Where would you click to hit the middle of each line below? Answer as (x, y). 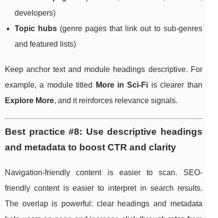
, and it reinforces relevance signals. (116, 101)
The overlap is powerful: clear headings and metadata (104, 204)
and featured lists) (45, 44)
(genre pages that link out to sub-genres (130, 29)
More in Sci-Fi (122, 85)
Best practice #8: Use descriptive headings (104, 132)
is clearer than (175, 85)
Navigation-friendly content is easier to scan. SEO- (104, 173)
